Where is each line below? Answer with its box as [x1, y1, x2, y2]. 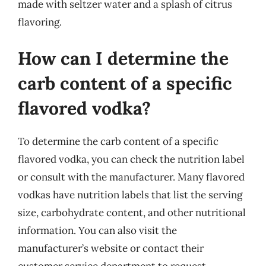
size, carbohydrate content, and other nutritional [18, 206, 246, 219]
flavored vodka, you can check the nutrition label [18, 153, 245, 166]
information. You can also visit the [18, 224, 177, 237]
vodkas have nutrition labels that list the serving [18, 188, 242, 201]
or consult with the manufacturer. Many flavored [18, 170, 245, 183]
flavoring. [18, 15, 62, 28]
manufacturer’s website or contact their [18, 242, 204, 255]
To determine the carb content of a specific [18, 135, 218, 148]
